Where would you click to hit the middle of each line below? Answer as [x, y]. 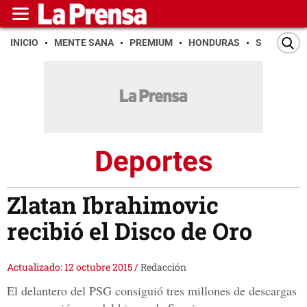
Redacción [163, 267]
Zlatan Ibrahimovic [113, 205]
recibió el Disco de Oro [130, 231]
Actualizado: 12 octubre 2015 [71, 267]
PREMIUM [151, 42]
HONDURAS [214, 42]
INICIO [24, 42]
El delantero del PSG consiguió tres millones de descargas [152, 291]
